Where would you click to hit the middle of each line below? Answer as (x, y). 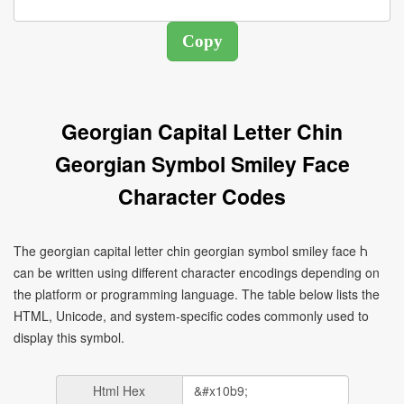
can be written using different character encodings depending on (197, 272)
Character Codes (202, 196)
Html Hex (119, 390)
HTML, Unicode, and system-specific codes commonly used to (191, 316)
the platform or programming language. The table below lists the (197, 294)
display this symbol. (69, 337)
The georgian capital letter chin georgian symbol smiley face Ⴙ (191, 251)
